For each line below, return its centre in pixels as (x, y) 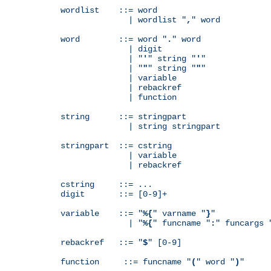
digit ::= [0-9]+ (114, 194)
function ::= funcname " (126, 262)
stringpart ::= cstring (116, 145)
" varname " (179, 213)
